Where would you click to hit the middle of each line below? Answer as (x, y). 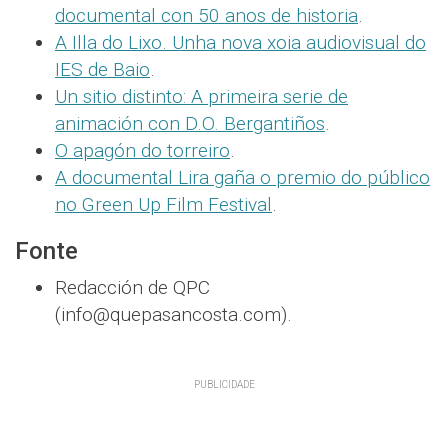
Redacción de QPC (132, 287)
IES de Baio (102, 69)
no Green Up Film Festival (163, 204)
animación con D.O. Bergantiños (190, 123)
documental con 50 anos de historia (206, 15)
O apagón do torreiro (142, 150)
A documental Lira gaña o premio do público (242, 177)
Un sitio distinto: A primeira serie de (201, 96)
